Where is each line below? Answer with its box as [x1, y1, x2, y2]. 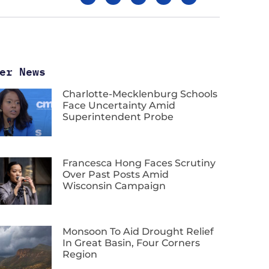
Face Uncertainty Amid [62, 100, 175, 112]
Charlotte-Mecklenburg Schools [62, 88, 217, 100]
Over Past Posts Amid [62, 168, 169, 180]
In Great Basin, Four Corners [62, 237, 200, 249]
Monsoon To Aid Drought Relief [62, 225, 214, 237]
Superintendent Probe [62, 111, 174, 123]
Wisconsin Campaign [62, 180, 166, 192]
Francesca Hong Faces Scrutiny [62, 157, 216, 169]
